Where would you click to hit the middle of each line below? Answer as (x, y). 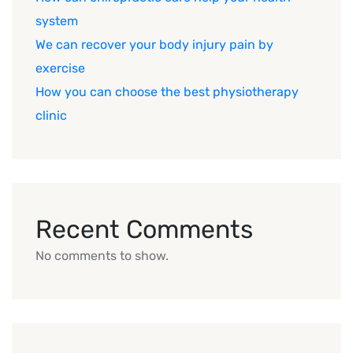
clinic (51, 115)
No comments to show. (102, 255)
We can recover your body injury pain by (154, 44)
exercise (60, 68)
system (57, 20)
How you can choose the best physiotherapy (167, 91)
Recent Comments (144, 229)
